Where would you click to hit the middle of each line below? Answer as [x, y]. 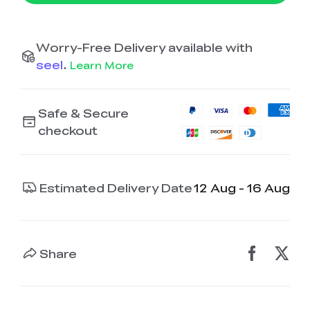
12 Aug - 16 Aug [242, 187]
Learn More [101, 65]
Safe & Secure [84, 113]
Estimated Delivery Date [116, 187]
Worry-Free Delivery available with [144, 47]
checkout [68, 130]
